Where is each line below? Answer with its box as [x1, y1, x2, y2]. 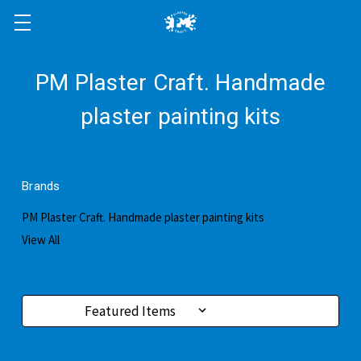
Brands [22, 179, 60, 193]
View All [22, 232, 60, 247]
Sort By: [34, 302, 79, 320]
